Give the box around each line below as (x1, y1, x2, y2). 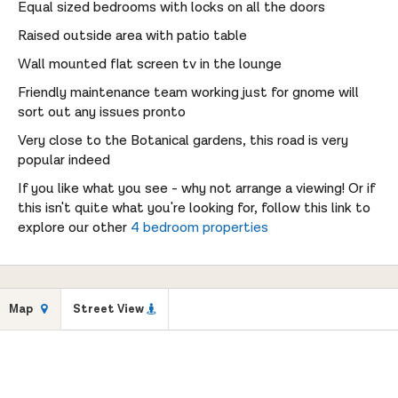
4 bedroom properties (131, 218, 268, 237)
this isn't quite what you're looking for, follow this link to (18, 198, 370, 218)
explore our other (18, 218, 131, 237)
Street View (73, 301, 145, 317)
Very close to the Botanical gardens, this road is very (18, 131, 348, 150)
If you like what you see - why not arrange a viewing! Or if (18, 179, 375, 198)
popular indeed (18, 150, 110, 170)
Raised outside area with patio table (18, 26, 251, 45)
